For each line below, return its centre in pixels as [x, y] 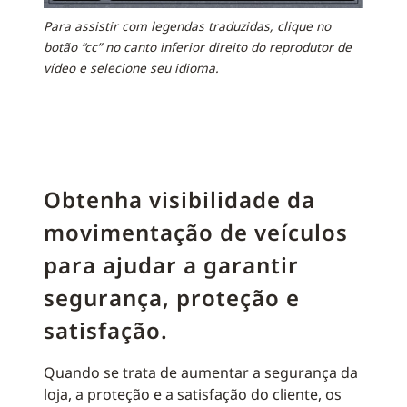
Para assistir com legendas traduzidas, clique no [187, 26]
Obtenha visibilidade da [179, 199]
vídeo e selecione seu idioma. [131, 68]
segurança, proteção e [172, 298]
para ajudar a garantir [171, 265]
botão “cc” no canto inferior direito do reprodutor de [198, 47]
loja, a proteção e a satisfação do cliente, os [193, 394]
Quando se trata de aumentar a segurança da [201, 372]
